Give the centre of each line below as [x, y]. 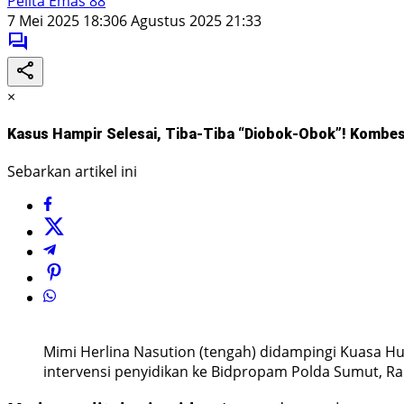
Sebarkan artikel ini [72, 172]
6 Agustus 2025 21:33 [190, 20]
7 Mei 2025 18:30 [63, 20]
